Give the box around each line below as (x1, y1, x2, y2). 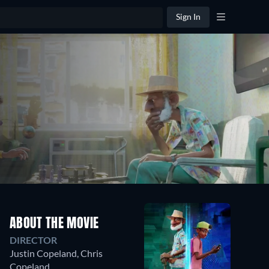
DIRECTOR (10, 234, 57, 246)
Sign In (176, 11, 201, 22)
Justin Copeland (10, 247, 77, 259)
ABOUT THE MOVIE (10, 217, 99, 231)
